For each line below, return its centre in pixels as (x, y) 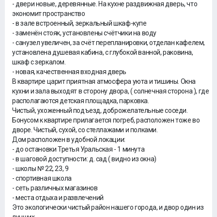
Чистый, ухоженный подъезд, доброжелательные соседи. (100, 110)
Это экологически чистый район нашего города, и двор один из (108, 207)
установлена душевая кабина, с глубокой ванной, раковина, (103, 52)
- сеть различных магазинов (55, 188)
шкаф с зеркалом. (39, 62)
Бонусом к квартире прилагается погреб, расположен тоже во (106, 120)
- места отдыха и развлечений (58, 198)
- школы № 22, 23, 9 (40, 169)
